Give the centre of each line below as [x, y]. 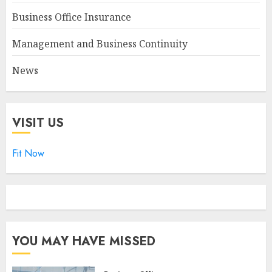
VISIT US [38, 123]
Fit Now [28, 153]
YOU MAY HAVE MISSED [84, 241]
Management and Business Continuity [100, 44]
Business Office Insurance [72, 17]
